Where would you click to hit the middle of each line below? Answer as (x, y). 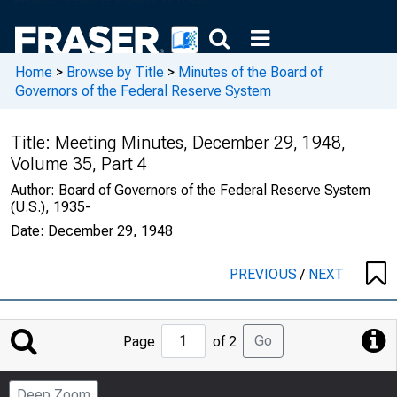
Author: (35, 190)
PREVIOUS (265, 274)
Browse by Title (115, 72)
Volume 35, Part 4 (79, 164)
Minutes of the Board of (250, 72)
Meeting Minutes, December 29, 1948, (200, 143)
